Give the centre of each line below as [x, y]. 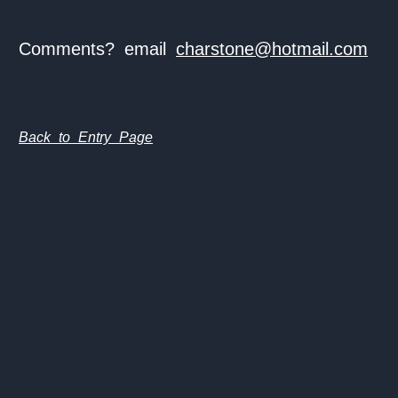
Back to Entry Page [86, 137]
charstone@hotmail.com [272, 49]
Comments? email [97, 49]
